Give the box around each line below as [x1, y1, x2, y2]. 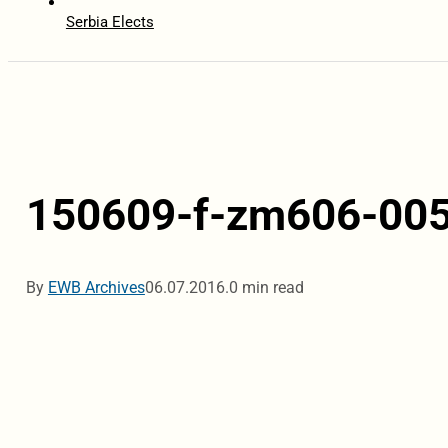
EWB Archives [47, 278, 145, 298]
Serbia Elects [65, 13, 154, 32]
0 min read [228, 278, 304, 298]
